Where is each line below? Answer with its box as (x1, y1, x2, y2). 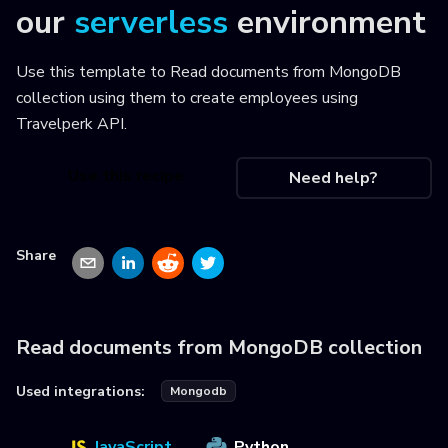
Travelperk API (16, 113, 124, 135)
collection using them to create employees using (16, 87, 358, 109)
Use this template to (16, 61, 170, 83)
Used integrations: (16, 381, 145, 401)
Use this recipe (67, 165, 184, 188)
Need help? (289, 167, 379, 190)
